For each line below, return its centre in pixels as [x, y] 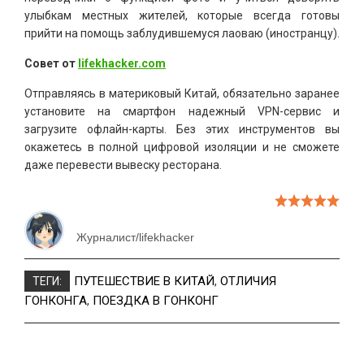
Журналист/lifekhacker [135, 238]
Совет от [51, 63]
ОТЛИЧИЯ [248, 281]
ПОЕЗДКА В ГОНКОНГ [156, 300]
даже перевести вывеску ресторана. [123, 165]
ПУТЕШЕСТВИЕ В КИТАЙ [144, 281]
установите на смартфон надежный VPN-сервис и [182, 111]
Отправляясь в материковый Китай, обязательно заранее [182, 93]
